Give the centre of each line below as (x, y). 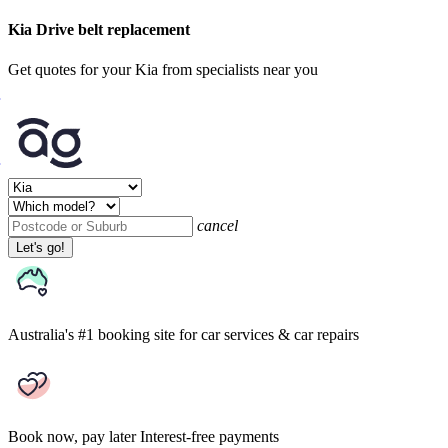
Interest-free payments (209, 436)
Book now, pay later (72, 436)
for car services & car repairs (269, 334)
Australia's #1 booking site (91, 334)
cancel (217, 225)
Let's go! (40, 247)
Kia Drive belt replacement (99, 30)
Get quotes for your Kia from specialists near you (163, 69)
